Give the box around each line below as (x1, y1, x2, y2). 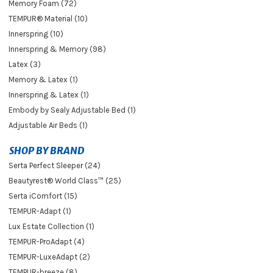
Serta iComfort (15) (9, 191, 77, 201)
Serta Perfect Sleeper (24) (9, 161, 101, 171)
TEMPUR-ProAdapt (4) (9, 237, 85, 247)
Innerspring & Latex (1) (9, 90, 89, 100)
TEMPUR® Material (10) (9, 14, 88, 24)
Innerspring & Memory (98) (9, 44, 106, 54)
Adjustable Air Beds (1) (9, 121, 88, 130)
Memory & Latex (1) (9, 75, 78, 85)
